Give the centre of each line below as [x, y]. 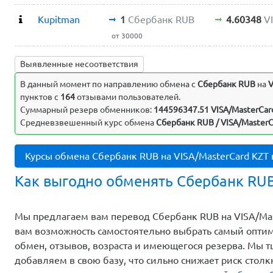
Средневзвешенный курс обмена [88, 123]
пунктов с [40, 97]
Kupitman [59, 19]
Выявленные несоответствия [79, 64]
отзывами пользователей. [128, 97]
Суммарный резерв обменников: [87, 110]
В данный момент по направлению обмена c [109, 84]
